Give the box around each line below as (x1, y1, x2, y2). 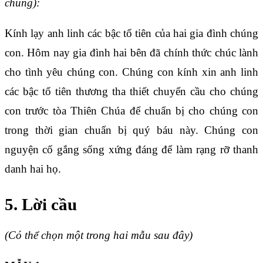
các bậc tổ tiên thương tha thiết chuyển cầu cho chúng (5, 85, 258, 98)
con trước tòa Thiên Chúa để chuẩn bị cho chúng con (5, 104, 258, 117)
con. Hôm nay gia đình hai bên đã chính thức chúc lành (5, 46, 258, 59)
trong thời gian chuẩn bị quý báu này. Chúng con (5, 124, 258, 137)
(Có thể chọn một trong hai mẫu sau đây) (5, 228, 193, 241)
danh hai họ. (5, 163, 61, 176)
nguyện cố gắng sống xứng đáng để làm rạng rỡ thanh (5, 143, 258, 156)
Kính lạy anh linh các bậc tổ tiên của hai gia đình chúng (5, 27, 258, 40)
